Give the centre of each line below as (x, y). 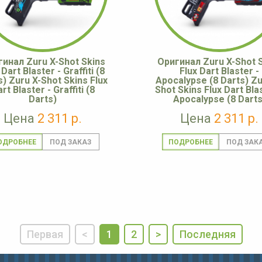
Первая (45, 235)
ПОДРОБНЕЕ (190, 142)
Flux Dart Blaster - (219, 71)
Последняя (207, 235)
